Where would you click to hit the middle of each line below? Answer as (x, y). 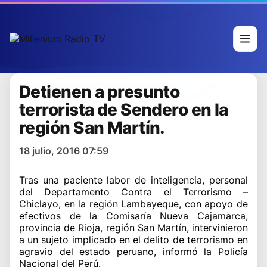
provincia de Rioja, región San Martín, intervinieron (133, 227)
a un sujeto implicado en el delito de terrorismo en (133, 239)
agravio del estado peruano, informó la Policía (133, 251)
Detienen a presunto (100, 91)
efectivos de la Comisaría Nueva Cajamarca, (133, 215)
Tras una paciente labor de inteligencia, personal (133, 180)
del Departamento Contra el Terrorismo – (133, 192)
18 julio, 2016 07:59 (64, 150)
